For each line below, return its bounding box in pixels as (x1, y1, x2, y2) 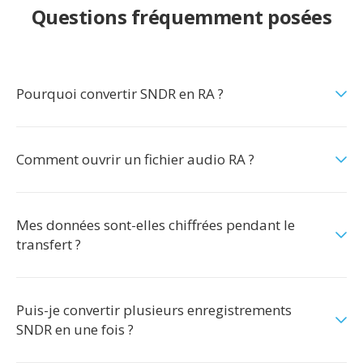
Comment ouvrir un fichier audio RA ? (16, 150, 254, 169)
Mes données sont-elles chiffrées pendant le (16, 216, 295, 234)
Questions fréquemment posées (31, 3, 332, 30)
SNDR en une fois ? (16, 320, 134, 339)
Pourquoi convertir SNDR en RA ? (16, 84, 224, 103)
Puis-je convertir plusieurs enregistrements (16, 301, 292, 319)
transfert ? (16, 235, 81, 254)
